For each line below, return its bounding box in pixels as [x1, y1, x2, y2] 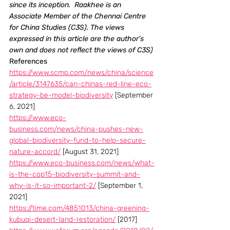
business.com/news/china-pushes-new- [9, 125, 143, 133]
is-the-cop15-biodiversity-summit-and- [9, 170, 140, 179]
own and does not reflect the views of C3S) [9, 46, 153, 54]
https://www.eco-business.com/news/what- [9, 159, 155, 167]
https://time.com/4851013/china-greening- [9, 204, 149, 213]
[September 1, [96, 181, 145, 190]
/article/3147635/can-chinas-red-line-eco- [9, 80, 151, 88]
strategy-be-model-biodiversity [9, 91, 113, 100]
